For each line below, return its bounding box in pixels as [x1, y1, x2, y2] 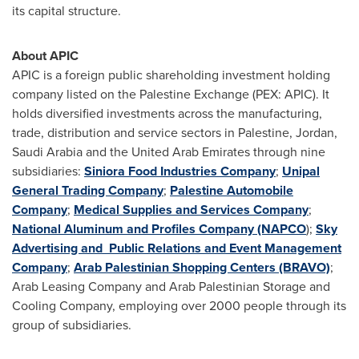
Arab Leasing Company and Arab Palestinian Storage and [12, 277, 330, 296]
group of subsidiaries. [12, 316, 131, 334]
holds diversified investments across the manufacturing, [12, 104, 322, 123]
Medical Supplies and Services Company [74, 200, 309, 219]
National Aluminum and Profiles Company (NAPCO [12, 220, 306, 238]
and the [83, 143, 131, 161]
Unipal [282, 162, 320, 180]
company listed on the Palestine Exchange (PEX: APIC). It [12, 85, 329, 103]
